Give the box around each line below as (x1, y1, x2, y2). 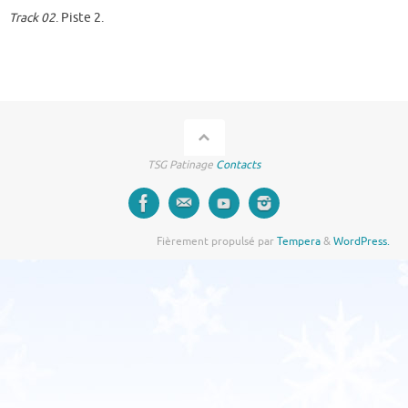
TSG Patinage (148, 157, 216, 172)
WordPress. (333, 233, 390, 249)
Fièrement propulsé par (157, 233, 277, 249)
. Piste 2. (56, 10, 104, 25)
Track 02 (9, 10, 56, 25)
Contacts (216, 157, 260, 172)
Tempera (277, 233, 321, 249)
